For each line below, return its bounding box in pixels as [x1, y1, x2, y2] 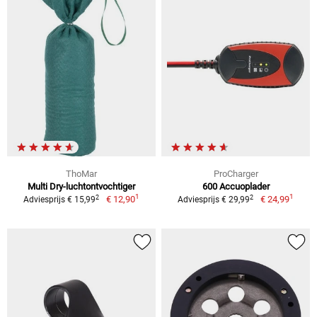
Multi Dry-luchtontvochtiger [28, 181, 135, 192]
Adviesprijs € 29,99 [178, 195, 250, 205]
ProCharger [213, 168, 258, 180]
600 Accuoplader [202, 181, 270, 192]
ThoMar [66, 168, 97, 180]
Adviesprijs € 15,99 [23, 195, 96, 205]
